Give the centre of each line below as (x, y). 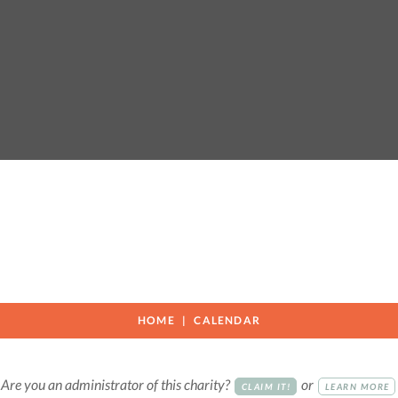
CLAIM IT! (266, 386)
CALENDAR (227, 321)
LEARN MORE (357, 386)
